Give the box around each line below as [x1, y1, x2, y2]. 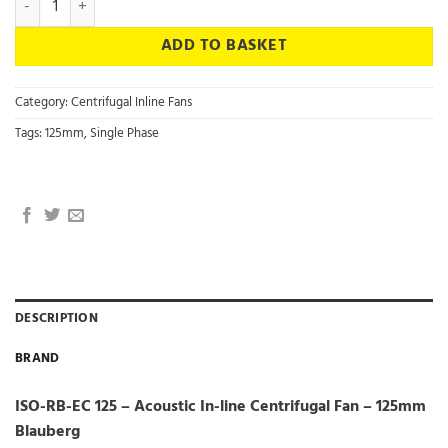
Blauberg [15, 418, 80, 445]
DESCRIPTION [15, 307, 98, 329]
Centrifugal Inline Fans [71, 91, 192, 113]
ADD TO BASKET [160, 34, 288, 59]
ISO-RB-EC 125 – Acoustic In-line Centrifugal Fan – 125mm [15, 393, 426, 420]
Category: [15, 91, 71, 113]
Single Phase [90, 122, 159, 144]
